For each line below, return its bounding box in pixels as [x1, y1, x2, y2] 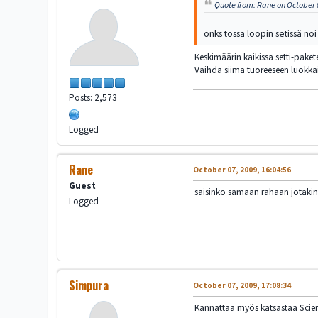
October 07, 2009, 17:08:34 [193, 280, 292, 292]
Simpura [69, 277, 109, 295]
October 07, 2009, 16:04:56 [193, 165, 292, 176]
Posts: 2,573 [69, 91, 118, 105]
